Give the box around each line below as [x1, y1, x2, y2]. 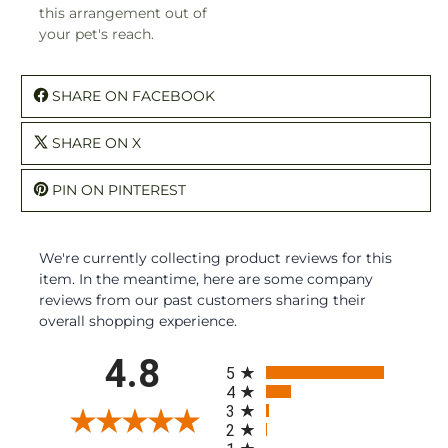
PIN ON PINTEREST [52, 180, 186, 199]
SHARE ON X [52, 133, 141, 152]
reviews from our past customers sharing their [39, 290, 366, 309]
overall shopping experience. [39, 311, 237, 330]
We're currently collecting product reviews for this [39, 248, 392, 267]
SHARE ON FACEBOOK [52, 86, 215, 105]
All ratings [225, 349, 295, 369]
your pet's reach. [39, 24, 154, 43]
